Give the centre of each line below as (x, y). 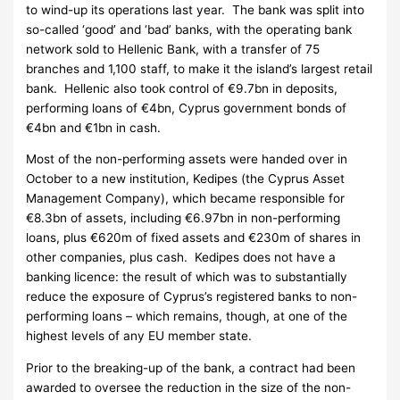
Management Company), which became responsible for (186, 199)
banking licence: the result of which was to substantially (187, 277)
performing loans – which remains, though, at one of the (187, 317)
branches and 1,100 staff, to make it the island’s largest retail (200, 68)
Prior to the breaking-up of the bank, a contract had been (191, 367)
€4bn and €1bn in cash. (94, 127)
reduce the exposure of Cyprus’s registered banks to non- (192, 297)
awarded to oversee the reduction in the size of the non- (189, 387)
